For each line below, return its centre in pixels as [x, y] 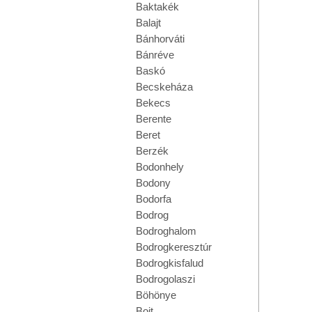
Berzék [152, 151]
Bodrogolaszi [165, 279]
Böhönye [156, 295]
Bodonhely [160, 167]
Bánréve [155, 55]
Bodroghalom [166, 231]
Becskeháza [164, 87]
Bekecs [153, 103]
